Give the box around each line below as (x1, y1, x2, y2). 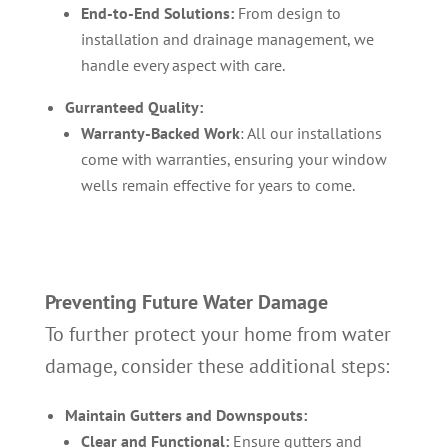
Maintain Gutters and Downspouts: (64, 405, 307, 425)
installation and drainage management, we (80, 29, 374, 49)
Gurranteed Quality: (64, 97, 203, 117)
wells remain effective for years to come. (80, 175, 355, 195)
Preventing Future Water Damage (44, 289, 328, 315)
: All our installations (239, 123, 382, 143)
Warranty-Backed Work (80, 123, 240, 143)
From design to (233, 3, 341, 23)
